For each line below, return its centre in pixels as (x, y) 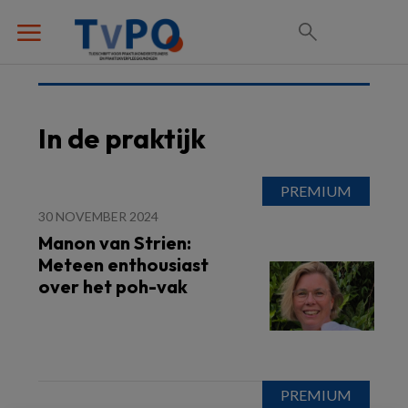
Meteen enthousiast (123, 265)
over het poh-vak (113, 286)
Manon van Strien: (115, 243)
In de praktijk (122, 138)
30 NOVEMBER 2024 (98, 216)
